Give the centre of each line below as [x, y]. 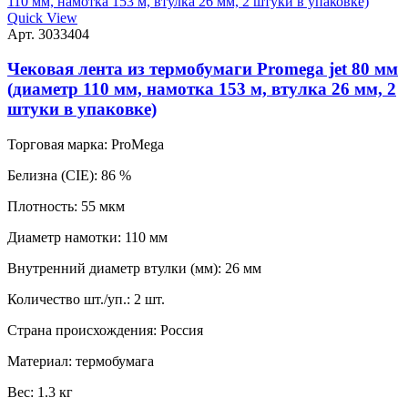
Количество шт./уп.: [69, 299]
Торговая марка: [57, 144]
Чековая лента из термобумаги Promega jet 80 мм [203, 69]
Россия [180, 330]
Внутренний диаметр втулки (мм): [114, 268]
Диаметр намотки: [64, 237]
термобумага [113, 361]
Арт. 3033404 [48, 34]
